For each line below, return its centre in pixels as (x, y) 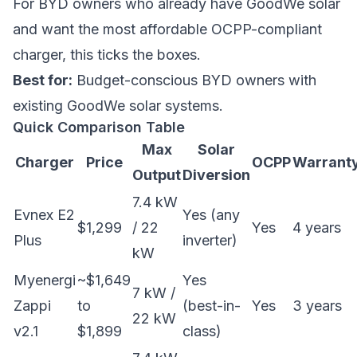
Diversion (216, 175)
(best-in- (212, 306)
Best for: (43, 80)
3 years (317, 306)
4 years (317, 228)
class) (202, 331)
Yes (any (211, 215)
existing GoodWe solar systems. (118, 106)
